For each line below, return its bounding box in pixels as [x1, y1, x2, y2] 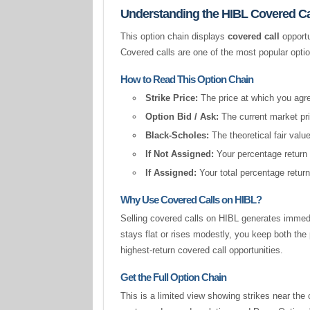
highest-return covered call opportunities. [120, 245, 284, 255]
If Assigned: [145, 167, 197, 178]
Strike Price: [145, 93, 199, 103]
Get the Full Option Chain [120, 271, 227, 283]
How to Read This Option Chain [120, 73, 254, 85]
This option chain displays [120, 31, 228, 42]
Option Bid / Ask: [145, 111, 219, 122]
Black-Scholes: [145, 130, 210, 140]
